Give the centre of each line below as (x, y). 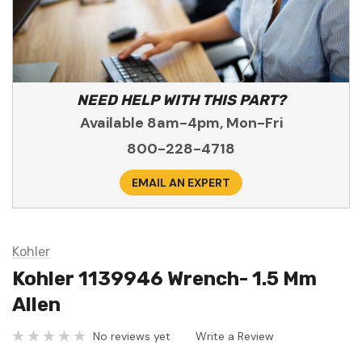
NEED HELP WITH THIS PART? (181, 101)
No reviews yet (132, 336)
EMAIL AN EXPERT (181, 183)
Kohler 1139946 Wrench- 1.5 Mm (164, 279)
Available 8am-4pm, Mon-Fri (181, 123)
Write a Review (235, 336)
